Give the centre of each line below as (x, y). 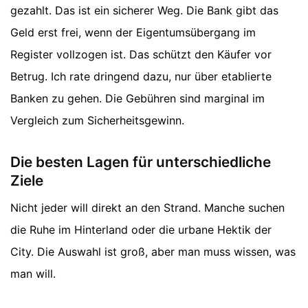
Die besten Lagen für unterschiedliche (141, 162)
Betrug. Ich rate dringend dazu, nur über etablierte (141, 76)
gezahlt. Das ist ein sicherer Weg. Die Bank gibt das (144, 10)
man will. (33, 274)
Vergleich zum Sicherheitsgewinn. (97, 120)
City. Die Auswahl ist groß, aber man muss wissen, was (153, 252)
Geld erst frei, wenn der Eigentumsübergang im (133, 32)
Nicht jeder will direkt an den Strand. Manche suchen (147, 208)
